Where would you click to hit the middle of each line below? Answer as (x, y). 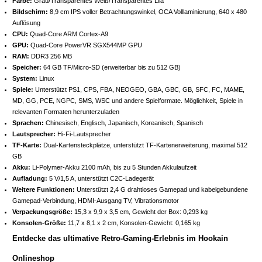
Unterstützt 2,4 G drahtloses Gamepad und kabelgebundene (161, 189)
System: (25, 78)
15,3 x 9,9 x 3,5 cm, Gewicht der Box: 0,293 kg (140, 211)
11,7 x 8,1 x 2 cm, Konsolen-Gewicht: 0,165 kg (133, 223)
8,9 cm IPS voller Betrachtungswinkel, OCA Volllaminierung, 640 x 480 (147, 11)
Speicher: (27, 67)
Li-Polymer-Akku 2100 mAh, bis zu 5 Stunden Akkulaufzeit (113, 167)
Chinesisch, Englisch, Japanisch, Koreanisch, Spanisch (123, 123)
